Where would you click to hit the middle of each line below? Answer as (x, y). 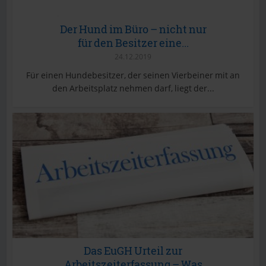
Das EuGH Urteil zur (133, 251)
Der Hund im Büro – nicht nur (133, 29)
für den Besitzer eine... (133, 43)
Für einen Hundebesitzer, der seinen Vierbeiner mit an (133, 75)
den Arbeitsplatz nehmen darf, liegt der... (133, 88)
